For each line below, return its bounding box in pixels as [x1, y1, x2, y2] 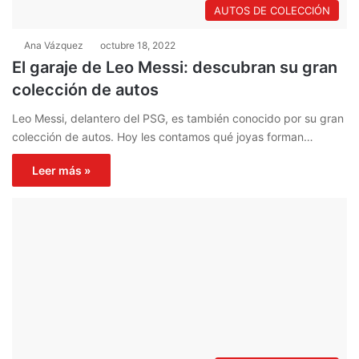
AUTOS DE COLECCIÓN [214, 3, 330, 17]
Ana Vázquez [24, 38, 83, 51]
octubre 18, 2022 [100, 38, 175, 51]
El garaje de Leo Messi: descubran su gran [12, 57, 337, 77]
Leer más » [32, 163, 91, 177]
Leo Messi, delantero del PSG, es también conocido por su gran [12, 111, 344, 125]
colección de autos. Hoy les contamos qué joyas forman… [12, 129, 313, 143]
